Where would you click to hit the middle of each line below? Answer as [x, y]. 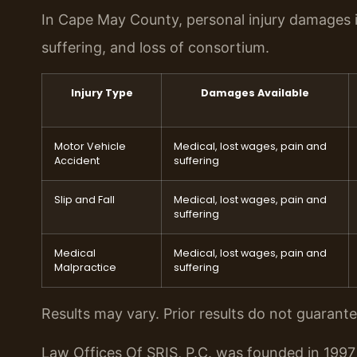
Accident [77, 160]
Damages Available [255, 92]
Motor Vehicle [90, 146]
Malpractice [85, 267]
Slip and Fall [84, 199]
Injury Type [102, 92]
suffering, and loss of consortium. [155, 48]
